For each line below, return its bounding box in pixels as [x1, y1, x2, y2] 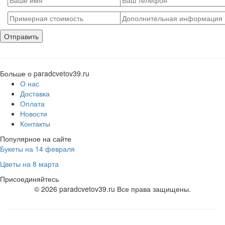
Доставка [20, 88, 50, 98]
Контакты [20, 119, 50, 129]
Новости [20, 108, 47, 119]
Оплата [20, 98, 45, 108]
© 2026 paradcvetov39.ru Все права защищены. [34, 184, 191, 194]
